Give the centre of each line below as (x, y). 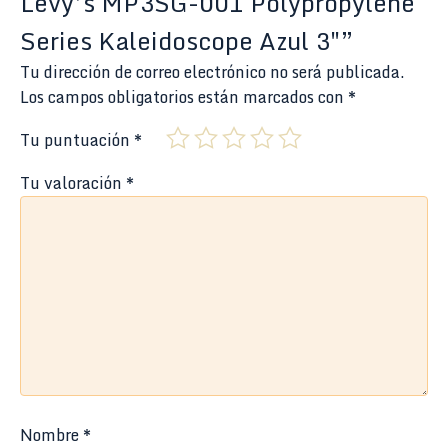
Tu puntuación (77, 139)
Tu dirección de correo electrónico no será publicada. (212, 71)
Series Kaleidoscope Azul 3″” (187, 40)
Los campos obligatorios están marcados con (184, 96)
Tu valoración (73, 182)
